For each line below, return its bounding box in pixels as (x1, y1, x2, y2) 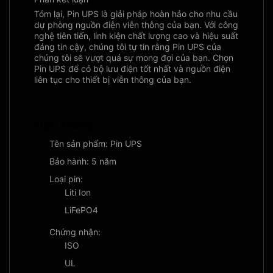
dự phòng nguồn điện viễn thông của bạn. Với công (34, 19, 238, 30)
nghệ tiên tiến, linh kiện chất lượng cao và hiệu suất (34, 30, 238, 41)
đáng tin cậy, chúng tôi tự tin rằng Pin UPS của (34, 41, 221, 52)
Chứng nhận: (49, 227, 101, 237)
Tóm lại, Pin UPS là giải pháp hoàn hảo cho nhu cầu (34, 9, 238, 19)
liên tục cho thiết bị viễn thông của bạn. (34, 74, 191, 85)
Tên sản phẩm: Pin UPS (49, 138, 142, 149)
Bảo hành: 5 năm (49, 156, 116, 166)
